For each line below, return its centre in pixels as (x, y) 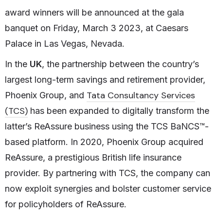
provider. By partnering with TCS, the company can (108, 173)
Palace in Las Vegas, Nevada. (65, 44)
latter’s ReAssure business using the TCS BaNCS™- (107, 127)
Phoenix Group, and (46, 95)
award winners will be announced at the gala (94, 13)
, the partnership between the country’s (120, 64)
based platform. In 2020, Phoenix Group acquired (104, 142)
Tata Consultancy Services (141, 96)
